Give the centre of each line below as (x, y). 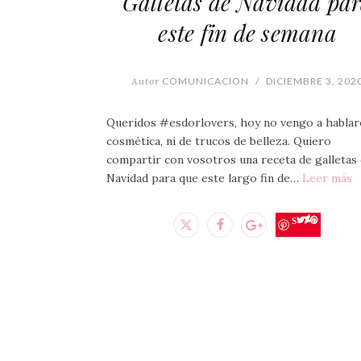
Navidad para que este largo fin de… (204, 178)
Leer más (327, 178)
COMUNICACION (204, 81)
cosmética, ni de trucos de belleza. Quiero (219, 141)
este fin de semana (247, 33)
